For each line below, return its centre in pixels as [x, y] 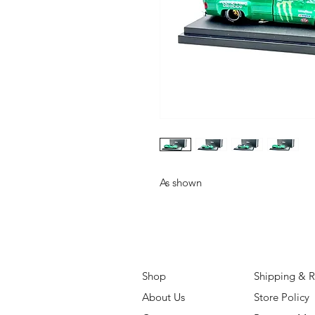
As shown [181, 182]
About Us [163, 297]
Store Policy [282, 297]
